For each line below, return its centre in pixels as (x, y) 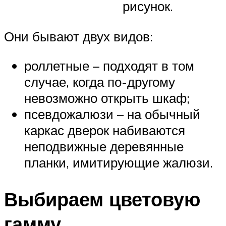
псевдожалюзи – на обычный (112, 114)
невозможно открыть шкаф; (107, 98)
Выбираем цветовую (102, 199)
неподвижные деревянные (104, 147)
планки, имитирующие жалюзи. (119, 163)
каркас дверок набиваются (105, 130)
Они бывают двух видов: (78, 37)
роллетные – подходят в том (109, 66)
